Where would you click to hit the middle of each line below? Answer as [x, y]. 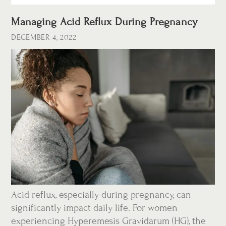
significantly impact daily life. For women [95, 208]
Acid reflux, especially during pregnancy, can [101, 195]
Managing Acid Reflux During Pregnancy [104, 22]
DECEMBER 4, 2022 [44, 38]
